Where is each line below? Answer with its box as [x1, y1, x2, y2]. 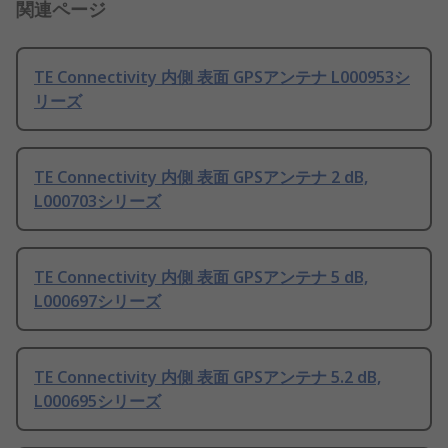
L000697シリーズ [34, 290, 161, 313]
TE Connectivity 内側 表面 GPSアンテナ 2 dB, [34, 166, 368, 189]
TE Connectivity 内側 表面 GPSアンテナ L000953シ [34, 66, 410, 89]
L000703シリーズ [34, 190, 161, 213]
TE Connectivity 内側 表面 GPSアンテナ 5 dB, [34, 266, 368, 289]
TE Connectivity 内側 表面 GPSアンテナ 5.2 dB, [34, 366, 381, 389]
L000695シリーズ [34, 390, 161, 413]
